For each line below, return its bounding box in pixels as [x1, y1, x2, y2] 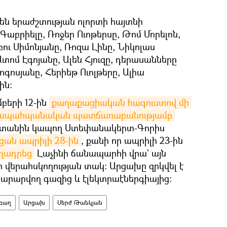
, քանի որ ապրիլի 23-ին [81, 134, 183, 146]
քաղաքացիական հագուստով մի [52, 96, 189, 108]
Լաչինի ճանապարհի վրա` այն [34, 146, 166, 159]
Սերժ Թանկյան [57, 198, 102, 207]
